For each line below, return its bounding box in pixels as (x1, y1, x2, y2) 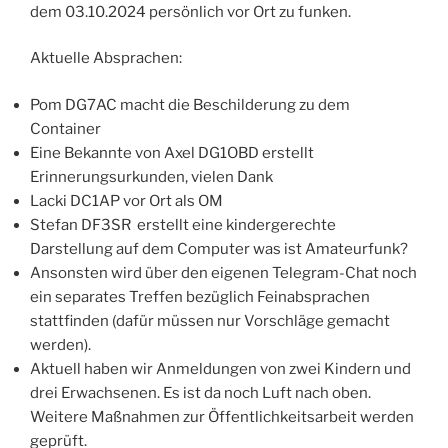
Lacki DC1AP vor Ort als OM (30, 191, 223, 210)
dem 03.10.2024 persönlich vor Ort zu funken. (30, 2, 351, 21)
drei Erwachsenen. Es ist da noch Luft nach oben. (30, 383, 371, 402)
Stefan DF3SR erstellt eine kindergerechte (30, 215, 336, 234)
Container (30, 119, 101, 138)
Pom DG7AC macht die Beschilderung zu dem (30, 95, 350, 114)
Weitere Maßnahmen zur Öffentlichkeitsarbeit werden (30, 407, 414, 426)
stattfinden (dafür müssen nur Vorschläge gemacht (30, 311, 390, 330)
